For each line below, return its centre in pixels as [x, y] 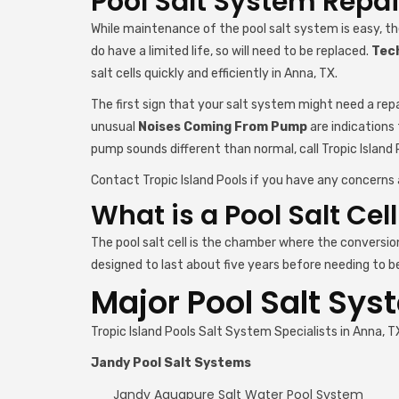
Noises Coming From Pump [223, 127]
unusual [114, 127]
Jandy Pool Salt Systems [171, 363]
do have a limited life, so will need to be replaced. [231, 51]
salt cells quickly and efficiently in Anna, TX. [214, 73]
